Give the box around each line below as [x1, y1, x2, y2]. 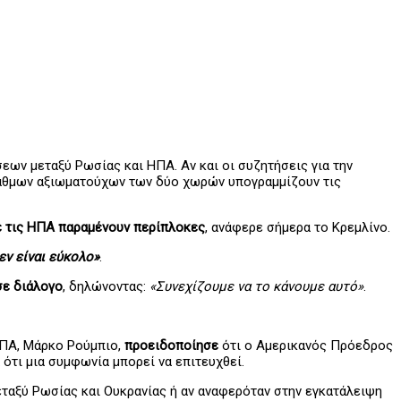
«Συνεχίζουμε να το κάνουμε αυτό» [149, 278, 363, 295]
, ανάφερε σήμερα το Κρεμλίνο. [205, 219, 390, 236]
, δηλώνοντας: [63, 278, 149, 295]
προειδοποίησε [124, 337, 218, 354]
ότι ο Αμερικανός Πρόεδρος [218, 337, 393, 354]
